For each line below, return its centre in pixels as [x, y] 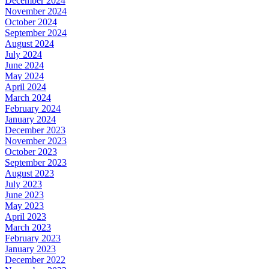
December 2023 [35, 130]
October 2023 [31, 151]
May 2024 [24, 76]
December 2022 [35, 259]
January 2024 [30, 119]
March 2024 [28, 97]
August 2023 [29, 173]
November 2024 [36, 11]
